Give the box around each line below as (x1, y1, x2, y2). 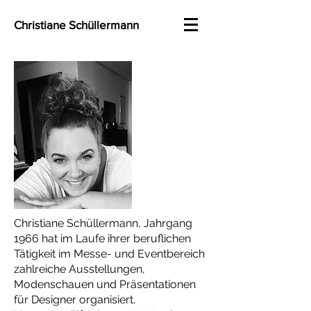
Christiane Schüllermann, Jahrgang (14, 217, 192, 230)
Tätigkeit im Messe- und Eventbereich (14, 247, 205, 260)
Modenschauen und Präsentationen (14, 278, 196, 291)
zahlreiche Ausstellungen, (14, 262, 145, 276)
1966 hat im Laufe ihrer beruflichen (14, 232, 191, 245)
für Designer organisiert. (14, 293, 138, 306)
